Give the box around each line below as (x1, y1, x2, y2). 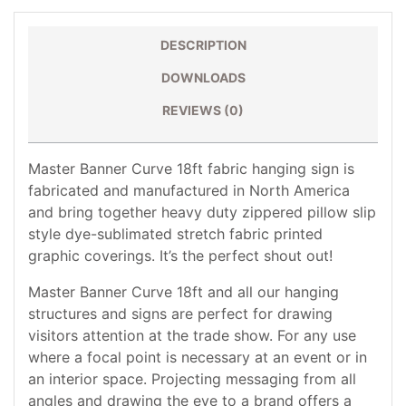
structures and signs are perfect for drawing (28, 304, 333, 323)
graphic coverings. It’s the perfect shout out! (28, 246, 333, 265)
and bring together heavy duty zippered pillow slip (28, 203, 376, 221)
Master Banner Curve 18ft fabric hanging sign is (28, 159, 354, 178)
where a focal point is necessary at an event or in (28, 348, 367, 366)
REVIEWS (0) (162, 102, 244, 118)
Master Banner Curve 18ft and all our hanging (28, 283, 339, 301)
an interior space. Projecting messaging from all (28, 370, 356, 388)
